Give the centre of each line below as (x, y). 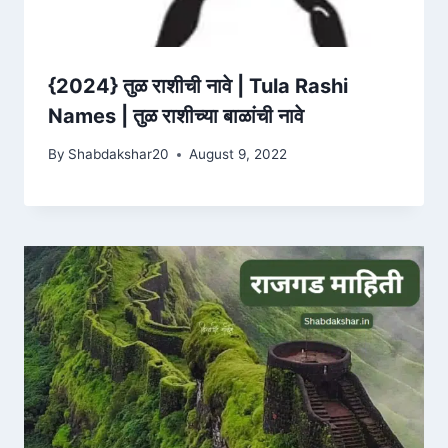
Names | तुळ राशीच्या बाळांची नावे (176, 115)
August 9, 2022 (238, 154)
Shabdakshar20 (119, 154)
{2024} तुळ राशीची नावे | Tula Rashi (198, 85)
